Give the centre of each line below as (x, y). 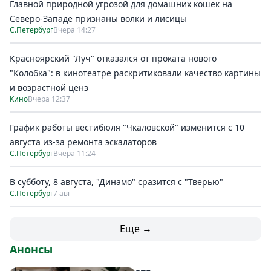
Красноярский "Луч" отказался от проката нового (113, 58)
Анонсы (31, 249)
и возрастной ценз (49, 87)
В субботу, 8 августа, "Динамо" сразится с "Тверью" (116, 182)
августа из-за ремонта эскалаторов (83, 142)
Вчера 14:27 (74, 30)
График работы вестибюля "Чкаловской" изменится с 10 (127, 127)
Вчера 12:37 (49, 99)
